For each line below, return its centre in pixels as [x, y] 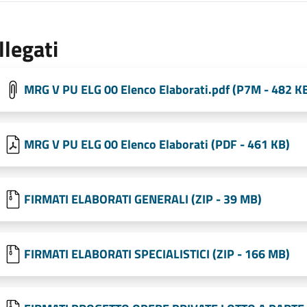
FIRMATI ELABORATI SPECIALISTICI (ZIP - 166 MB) [157, 254]
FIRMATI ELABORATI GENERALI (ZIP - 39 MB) [143, 199]
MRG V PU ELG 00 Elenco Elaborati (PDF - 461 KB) [157, 145]
